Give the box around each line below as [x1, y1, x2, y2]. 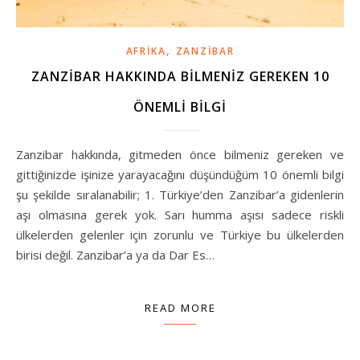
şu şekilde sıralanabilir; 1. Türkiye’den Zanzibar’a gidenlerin [16, 186, 344, 202]
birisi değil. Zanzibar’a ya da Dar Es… [16, 246, 215, 263]
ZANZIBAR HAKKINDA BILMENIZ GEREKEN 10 [31, 67, 329, 85]
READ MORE [144, 300, 216, 315]
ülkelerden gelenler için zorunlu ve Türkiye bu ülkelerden [16, 226, 344, 243]
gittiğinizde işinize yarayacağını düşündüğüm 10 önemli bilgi [16, 166, 344, 182]
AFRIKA [125, 43, 166, 58]
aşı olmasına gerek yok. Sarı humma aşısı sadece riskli [16, 206, 344, 223]
